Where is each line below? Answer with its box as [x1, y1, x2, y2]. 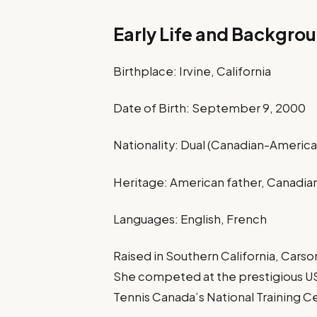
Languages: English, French [113, 211, 267, 226]
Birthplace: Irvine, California [113, 63, 272, 79]
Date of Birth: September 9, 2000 [113, 100, 306, 116]
